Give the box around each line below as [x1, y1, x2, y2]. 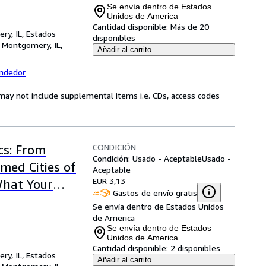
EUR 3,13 [93, 176, 125, 186]
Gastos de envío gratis [113, 187, 197, 198]
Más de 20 [170, 21, 209, 31]
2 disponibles [170, 243, 220, 253]
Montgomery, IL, [2, 40, 62, 50]
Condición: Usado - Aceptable [93, 153, 202, 163]
